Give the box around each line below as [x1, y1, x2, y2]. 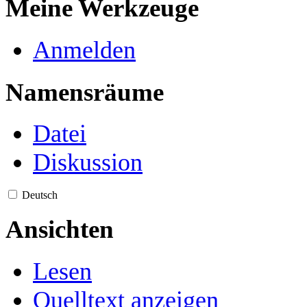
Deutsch [22, 189, 58, 201]
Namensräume [5, 77, 164, 106]
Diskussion [33, 149, 143, 177]
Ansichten [5, 215, 114, 243]
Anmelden [33, 36, 136, 64]
